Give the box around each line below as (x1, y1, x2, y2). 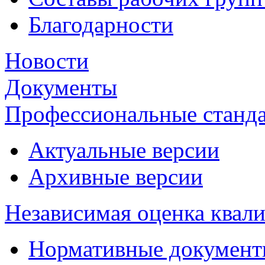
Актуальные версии (28, 137, 219, 163)
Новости (5, 47, 89, 73)
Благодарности (28, 11, 173, 37)
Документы (5, 74, 117, 100)
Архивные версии (28, 163, 203, 189)
